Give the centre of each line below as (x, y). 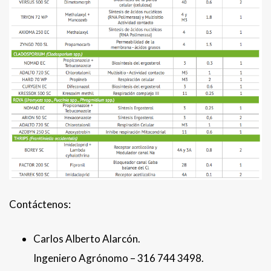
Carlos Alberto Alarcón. (87, 238)
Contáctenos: (40, 204)
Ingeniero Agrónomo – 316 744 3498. (119, 258)
